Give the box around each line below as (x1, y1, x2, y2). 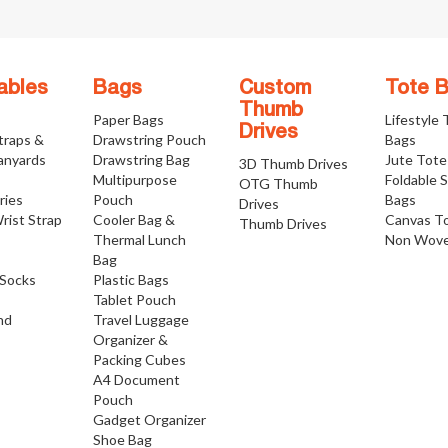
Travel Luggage (92, 311, 189, 329)
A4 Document (92, 371, 180, 389)
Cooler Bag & (92, 211, 175, 229)
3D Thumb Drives (238, 155, 348, 173)
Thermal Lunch (92, 231, 186, 249)
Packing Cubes (92, 351, 186, 369)
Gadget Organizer (92, 411, 206, 429)
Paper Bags (92, 111, 164, 129)
